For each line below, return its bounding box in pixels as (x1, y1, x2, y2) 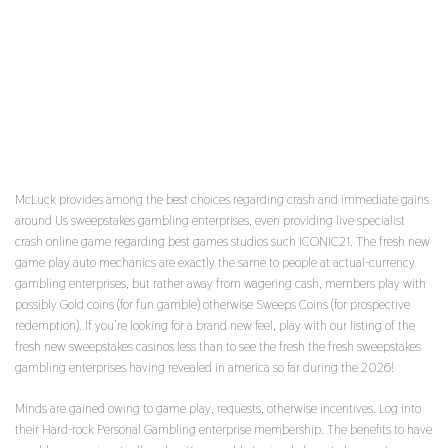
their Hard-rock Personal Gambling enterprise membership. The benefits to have (15, 421, 432, 438)
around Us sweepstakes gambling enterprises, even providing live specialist (15, 212, 405, 229)
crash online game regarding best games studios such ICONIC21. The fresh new (15, 233, 430, 250)
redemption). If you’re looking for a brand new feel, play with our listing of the (15, 317, 415, 334)
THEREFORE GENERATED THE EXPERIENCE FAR (15, 98, 422, 134)
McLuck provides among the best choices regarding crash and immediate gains (15, 191, 429, 208)
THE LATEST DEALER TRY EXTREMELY (15, 20, 346, 56)
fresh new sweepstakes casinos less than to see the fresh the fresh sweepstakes (15, 338, 421, 355)
